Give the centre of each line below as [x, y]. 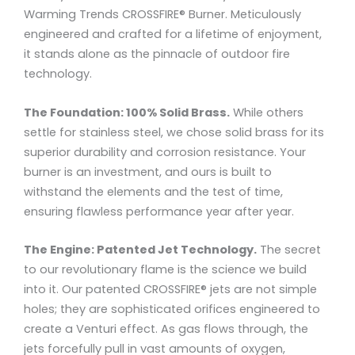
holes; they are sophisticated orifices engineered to [172, 309]
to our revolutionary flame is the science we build [165, 269]
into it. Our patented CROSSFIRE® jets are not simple [170, 289]
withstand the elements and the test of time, [153, 191]
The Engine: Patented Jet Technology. [140, 249]
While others [267, 112]
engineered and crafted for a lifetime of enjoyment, [173, 34]
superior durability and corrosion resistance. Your [165, 152]
